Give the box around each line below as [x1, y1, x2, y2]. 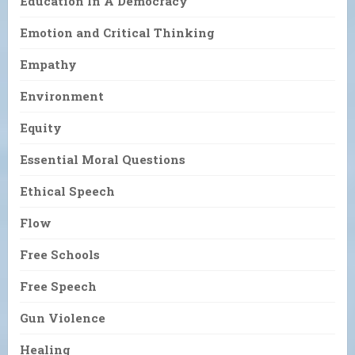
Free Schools [20, 246, 100, 263]
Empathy [20, 56, 77, 73]
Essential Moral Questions [20, 151, 185, 168]
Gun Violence [20, 310, 105, 326]
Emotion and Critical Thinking [20, 25, 215, 41]
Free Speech [20, 278, 97, 295]
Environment [20, 88, 104, 105]
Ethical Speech [20, 183, 115, 200]
